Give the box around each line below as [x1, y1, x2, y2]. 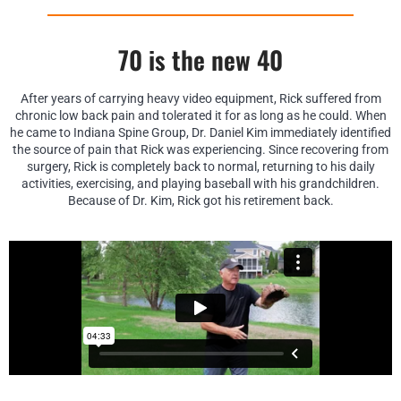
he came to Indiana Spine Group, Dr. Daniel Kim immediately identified [10, 124, 391, 140]
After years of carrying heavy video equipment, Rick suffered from [20, 90, 381, 106]
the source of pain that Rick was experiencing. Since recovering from [13, 141, 388, 157]
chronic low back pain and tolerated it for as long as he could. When [14, 107, 387, 123]
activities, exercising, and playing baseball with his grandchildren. [21, 175, 380, 191]
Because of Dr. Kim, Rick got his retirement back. [67, 192, 334, 208]
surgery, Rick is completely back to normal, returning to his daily [26, 158, 375, 174]
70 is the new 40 [118, 40, 283, 78]
